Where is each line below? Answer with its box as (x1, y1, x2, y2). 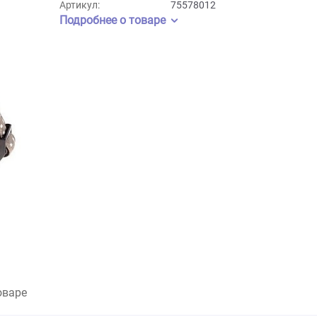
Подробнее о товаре (100, 50, 219, 65)
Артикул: (100, 34, 146, 48)
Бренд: (100, 22, 135, 36)
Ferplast (224, 22, 265, 36)
